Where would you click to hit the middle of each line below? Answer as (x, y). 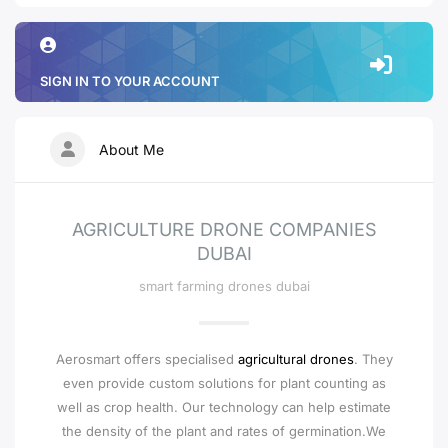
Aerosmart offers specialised (146, 359)
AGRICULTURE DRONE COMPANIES (224, 229)
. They (373, 359)
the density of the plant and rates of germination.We (224, 431)
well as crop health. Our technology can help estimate (224, 407)
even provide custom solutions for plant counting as (224, 383)
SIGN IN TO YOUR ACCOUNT (130, 81)
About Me (129, 149)
